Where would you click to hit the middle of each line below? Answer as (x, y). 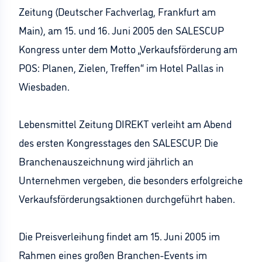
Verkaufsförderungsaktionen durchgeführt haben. (127, 198)
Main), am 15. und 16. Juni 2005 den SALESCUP (121, 30)
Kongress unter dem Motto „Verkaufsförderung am (128, 49)
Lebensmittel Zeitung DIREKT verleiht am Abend (125, 123)
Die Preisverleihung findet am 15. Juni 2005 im (119, 236)
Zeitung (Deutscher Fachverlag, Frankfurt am (117, 11)
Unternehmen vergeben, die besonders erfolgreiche (131, 180)
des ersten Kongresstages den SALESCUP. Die (118, 142)
